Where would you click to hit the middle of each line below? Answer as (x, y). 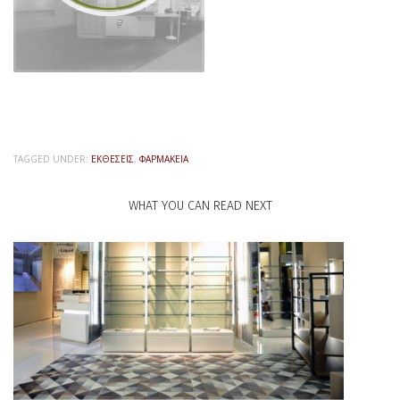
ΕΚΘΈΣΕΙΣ (112, 158)
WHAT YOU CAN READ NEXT (200, 205)
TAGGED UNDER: (51, 158)
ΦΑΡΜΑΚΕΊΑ (164, 158)
